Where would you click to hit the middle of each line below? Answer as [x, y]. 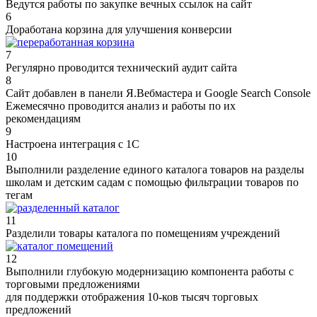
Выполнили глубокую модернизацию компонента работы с [150, 271]
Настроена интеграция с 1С [73, 144]
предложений [39, 309]
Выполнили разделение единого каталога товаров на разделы [155, 169]
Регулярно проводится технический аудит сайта [121, 67]
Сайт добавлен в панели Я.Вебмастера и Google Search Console [158, 93]
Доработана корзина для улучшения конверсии [119, 29]
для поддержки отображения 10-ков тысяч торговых [132, 296]
